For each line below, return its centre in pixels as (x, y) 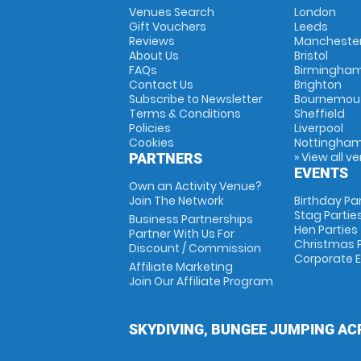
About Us (154, 56)
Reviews (152, 41)
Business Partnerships (191, 219)
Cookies (151, 143)
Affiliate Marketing (181, 267)
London (315, 12)
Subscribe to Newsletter (196, 99)
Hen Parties (326, 230)
